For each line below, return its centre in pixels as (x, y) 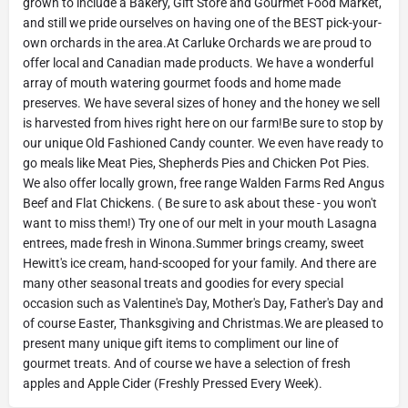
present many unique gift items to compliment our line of (181, 343)
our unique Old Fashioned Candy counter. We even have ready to (203, 143)
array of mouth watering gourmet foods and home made (182, 83)
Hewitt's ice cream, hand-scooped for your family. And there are (199, 263)
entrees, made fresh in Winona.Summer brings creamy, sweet (194, 243)
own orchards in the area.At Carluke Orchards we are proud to (197, 43)
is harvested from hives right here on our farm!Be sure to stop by (203, 123)
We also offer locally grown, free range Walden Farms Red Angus (204, 183)
